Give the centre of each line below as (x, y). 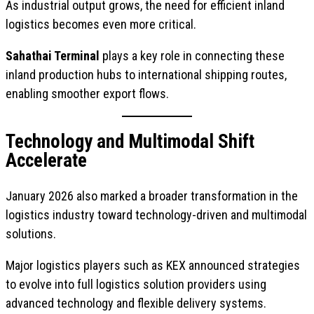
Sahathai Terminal (53, 55)
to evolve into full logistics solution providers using (136, 284)
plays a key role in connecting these (192, 55)
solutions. (31, 233)
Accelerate (46, 161)
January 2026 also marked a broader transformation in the (152, 196)
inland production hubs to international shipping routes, (146, 74)
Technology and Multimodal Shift (130, 142)
